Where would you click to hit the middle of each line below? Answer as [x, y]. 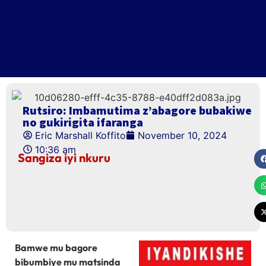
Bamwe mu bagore [56, 247]
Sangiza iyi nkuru [64, 157]
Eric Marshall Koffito [80, 135]
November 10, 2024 [182, 135]
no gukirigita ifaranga [83, 122]
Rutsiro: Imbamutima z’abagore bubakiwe [137, 110]
